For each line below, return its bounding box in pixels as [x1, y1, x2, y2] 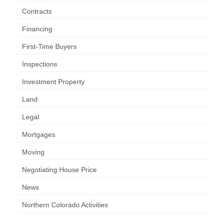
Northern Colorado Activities [22, 201, 108, 209]
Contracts [22, 7, 52, 15]
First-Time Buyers [22, 43, 77, 50]
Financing [22, 25, 52, 33]
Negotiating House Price [22, 166, 97, 174]
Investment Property [22, 78, 85, 86]
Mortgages [22, 131, 55, 138]
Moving [22, 148, 44, 156]
